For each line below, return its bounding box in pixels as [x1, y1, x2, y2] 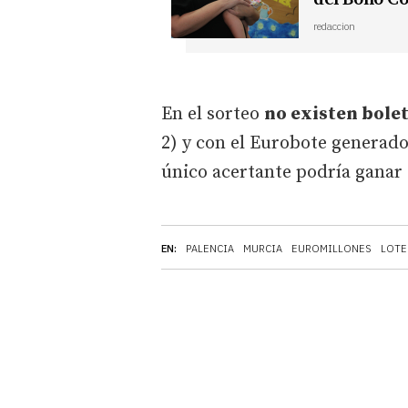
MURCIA [243, 241, 282, 255]
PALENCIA [186, 241, 234, 255]
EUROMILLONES [291, 241, 372, 255]
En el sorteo [161, 102, 264, 126]
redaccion [312, 19, 355, 33]
